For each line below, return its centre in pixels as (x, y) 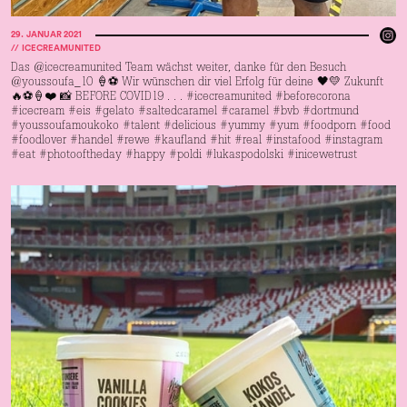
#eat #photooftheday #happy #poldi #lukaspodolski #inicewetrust (184, 156)
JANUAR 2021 (54, 35)
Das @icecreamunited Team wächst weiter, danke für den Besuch (179, 69)
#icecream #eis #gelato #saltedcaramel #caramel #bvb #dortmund (185, 112)
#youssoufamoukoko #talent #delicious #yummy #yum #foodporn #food (201, 127)
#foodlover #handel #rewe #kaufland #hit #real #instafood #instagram (197, 141)
